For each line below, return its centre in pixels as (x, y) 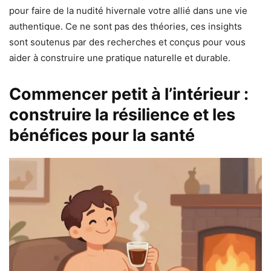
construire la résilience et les (122, 114)
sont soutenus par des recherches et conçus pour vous (127, 42)
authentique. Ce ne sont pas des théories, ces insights (126, 26)
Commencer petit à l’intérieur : (129, 94)
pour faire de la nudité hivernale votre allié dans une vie (128, 10)
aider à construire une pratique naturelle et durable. (120, 57)
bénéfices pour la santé (102, 135)
